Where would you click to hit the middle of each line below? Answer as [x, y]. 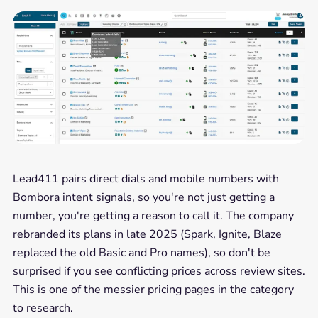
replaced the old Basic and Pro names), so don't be [141, 253]
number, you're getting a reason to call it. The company [153, 216]
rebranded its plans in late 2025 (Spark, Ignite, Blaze [147, 235]
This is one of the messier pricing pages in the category [153, 290]
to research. [43, 308]
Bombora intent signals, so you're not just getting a [143, 198]
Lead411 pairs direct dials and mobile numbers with [146, 179]
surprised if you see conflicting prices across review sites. [159, 272]
